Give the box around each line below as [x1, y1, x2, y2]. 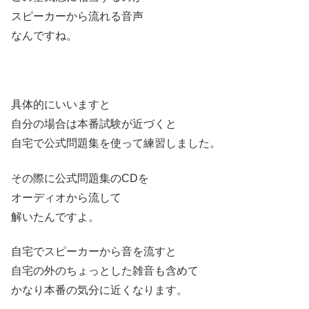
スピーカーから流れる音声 [11, 10, 143, 22]
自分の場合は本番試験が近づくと [11, 118, 177, 130]
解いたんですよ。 [11, 210, 99, 223]
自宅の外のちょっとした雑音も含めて [11, 265, 199, 277]
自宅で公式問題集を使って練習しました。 [11, 137, 221, 150]
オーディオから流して [11, 191, 121, 203]
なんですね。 [11, 29, 77, 41]
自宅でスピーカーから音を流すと [11, 246, 177, 258]
